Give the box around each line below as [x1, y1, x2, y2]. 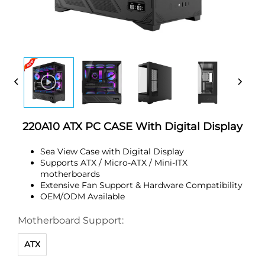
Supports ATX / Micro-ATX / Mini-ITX [40, 157, 188, 168]
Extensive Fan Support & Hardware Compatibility [40, 179, 243, 190]
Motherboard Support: [18, 214, 124, 226]
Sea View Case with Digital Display [40, 146, 184, 157]
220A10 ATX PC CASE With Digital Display [22, 119, 243, 133]
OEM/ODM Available [40, 190, 125, 202]
